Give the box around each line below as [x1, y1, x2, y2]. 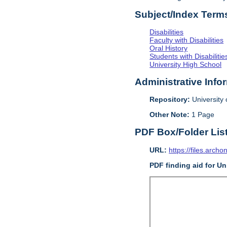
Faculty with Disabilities [149, 36, 224, 45]
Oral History [149, 44, 188, 53]
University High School [149, 60, 222, 69]
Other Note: [149, 110, 190, 119]
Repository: [149, 95, 191, 104]
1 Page [190, 110, 215, 119]
